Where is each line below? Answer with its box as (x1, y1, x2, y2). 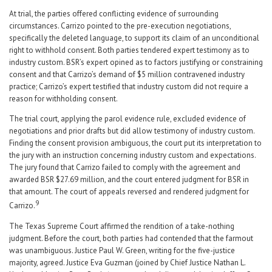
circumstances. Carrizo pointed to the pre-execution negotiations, (9, 21, 231, 32)
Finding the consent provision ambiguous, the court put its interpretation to (9, 138, 262, 149)
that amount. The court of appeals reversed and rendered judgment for (9, 186, 249, 197)
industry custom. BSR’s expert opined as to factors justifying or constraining (9, 57, 263, 68)
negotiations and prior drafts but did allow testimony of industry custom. (9, 126, 254, 137)
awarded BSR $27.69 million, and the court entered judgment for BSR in (9, 174, 249, 185)
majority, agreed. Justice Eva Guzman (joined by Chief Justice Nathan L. (9, 257, 245, 268)
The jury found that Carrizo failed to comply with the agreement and (9, 162, 240, 173)
